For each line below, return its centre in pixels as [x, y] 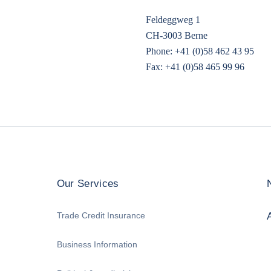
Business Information [97, 244]
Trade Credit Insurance [101, 215]
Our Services [88, 184]
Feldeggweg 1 [173, 20]
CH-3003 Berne [176, 35]
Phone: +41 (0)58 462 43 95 [200, 51]
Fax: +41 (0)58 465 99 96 [195, 67]
